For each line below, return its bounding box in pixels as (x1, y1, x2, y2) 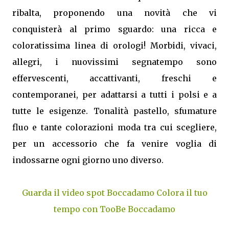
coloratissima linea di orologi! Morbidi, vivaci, (12, 40, 217, 51)
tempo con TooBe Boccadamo (54, 203, 175, 214)
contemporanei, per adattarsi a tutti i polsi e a (12, 89, 217, 100)
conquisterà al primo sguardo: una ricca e (12, 24, 217, 34)
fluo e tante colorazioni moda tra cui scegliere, (12, 122, 217, 132)
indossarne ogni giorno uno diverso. (12, 154, 164, 165)
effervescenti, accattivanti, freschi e (12, 73, 217, 83)
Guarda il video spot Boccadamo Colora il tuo (21, 187, 208, 198)
